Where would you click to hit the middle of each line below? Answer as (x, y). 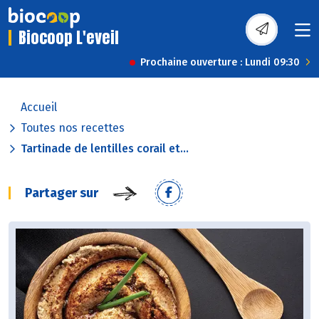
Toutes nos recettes (73, 128)
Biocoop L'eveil (69, 38)
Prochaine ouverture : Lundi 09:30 (220, 63)
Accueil (39, 108)
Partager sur (62, 193)
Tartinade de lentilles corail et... (105, 149)
